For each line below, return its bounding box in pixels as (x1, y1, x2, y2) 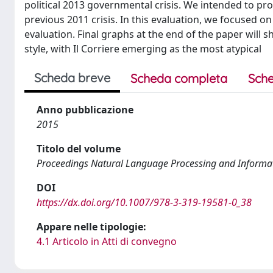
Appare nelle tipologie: (37, 220, 146, 233)
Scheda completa (130, 71, 227, 86)
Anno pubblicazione (37, 103, 133, 116)
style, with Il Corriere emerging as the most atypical (24, 42, 261, 55)
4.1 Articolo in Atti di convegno (37, 235, 177, 248)
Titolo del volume (37, 142, 121, 155)
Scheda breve (34, 70, 110, 85)
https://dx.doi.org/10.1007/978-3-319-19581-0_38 (37, 196, 252, 209)
